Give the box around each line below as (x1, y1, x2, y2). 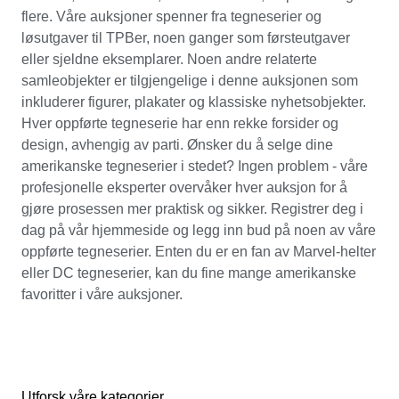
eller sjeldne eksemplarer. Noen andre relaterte (21, 51, 317, 67)
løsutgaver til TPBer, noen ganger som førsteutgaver (21, 29, 350, 45)
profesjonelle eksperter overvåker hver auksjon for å (21, 179, 347, 195)
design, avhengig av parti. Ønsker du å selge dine (21, 136, 333, 152)
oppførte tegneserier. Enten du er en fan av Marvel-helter (21, 243, 376, 259)
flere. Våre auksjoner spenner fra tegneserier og (21, 8, 322, 24)
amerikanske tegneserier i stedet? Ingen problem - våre (21, 158, 368, 174)
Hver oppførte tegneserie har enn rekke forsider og (21, 115, 338, 131)
